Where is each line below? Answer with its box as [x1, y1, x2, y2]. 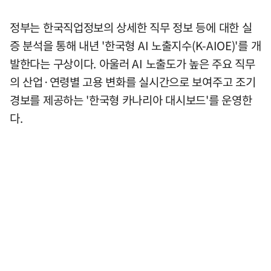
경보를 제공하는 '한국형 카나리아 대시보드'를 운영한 [10, 91, 252, 108]
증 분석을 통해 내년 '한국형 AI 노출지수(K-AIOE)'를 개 [10, 36, 261, 54]
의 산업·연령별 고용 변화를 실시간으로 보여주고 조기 [10, 73, 256, 90]
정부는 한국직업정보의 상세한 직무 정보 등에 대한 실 [10, 18, 252, 36]
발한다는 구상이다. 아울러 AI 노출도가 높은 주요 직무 [10, 54, 255, 72]
